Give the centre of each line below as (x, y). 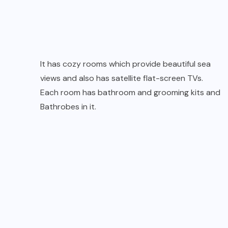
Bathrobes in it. (68, 106)
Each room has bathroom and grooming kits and (130, 92)
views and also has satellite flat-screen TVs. (122, 78)
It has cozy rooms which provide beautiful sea (125, 64)
